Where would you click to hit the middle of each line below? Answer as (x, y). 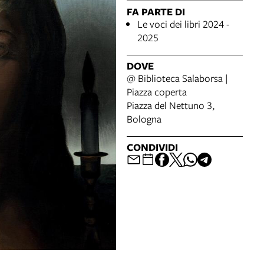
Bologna (144, 118)
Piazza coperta (157, 91)
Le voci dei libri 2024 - (183, 24)
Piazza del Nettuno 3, (171, 105)
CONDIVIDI (152, 147)
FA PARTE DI (156, 11)
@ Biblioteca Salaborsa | (177, 78)
